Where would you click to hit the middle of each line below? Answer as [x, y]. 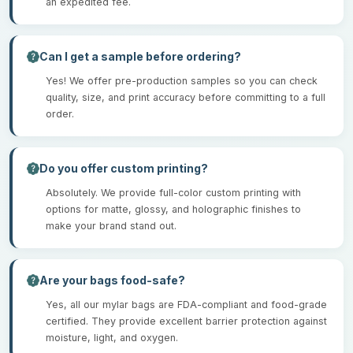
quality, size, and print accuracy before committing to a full [186, 97]
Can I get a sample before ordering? [140, 57]
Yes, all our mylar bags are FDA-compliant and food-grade [186, 304]
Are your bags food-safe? [112, 281]
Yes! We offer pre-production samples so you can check [182, 80]
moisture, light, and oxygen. [112, 337]
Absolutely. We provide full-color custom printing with [173, 192]
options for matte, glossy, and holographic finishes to [173, 209]
